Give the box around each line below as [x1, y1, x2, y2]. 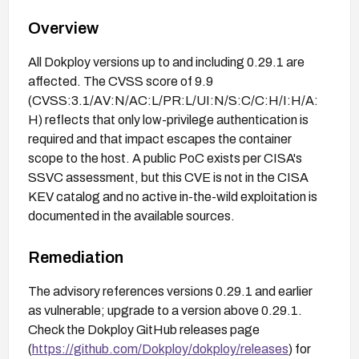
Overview [28, 18, 99, 37]
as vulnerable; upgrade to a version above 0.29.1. [28, 303, 302, 317]
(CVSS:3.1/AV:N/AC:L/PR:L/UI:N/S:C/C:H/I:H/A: [28, 93, 318, 107]
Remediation [28, 248, 123, 266]
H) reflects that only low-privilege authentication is [28, 112, 309, 127]
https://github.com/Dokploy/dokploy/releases [32, 341, 288, 356]
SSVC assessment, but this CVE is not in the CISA [28, 170, 309, 184]
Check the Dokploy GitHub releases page [28, 322, 260, 337]
